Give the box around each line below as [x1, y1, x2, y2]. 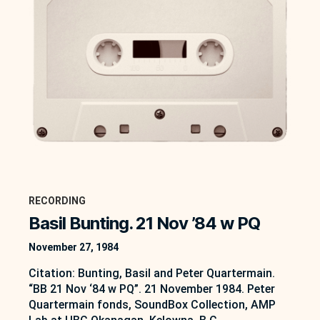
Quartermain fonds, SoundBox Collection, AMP [29, 298, 276, 312]
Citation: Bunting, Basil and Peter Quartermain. [29, 266, 275, 281]
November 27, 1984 [29, 241, 119, 254]
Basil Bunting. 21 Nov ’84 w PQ [29, 213, 261, 234]
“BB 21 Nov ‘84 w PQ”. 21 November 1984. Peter [29, 282, 275, 296]
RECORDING [29, 195, 86, 207]
